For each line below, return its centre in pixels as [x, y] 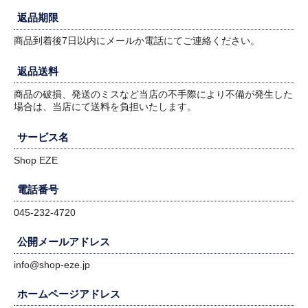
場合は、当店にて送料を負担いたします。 [107, 107]
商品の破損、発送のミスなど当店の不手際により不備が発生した [153, 95]
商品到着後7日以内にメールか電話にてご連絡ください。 [140, 41]
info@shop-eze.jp [53, 265]
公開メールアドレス [64, 242]
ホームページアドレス [69, 294]
